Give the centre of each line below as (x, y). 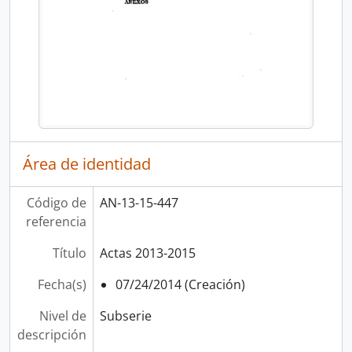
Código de (56, 203)
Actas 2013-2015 (147, 253)
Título (69, 253)
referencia (56, 222)
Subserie (125, 316)
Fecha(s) (62, 284)
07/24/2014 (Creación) (180, 284)
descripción (51, 335)
